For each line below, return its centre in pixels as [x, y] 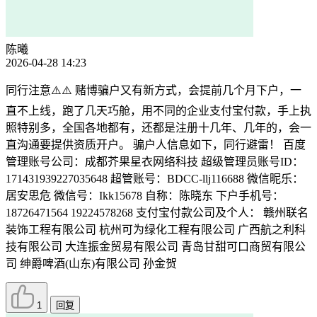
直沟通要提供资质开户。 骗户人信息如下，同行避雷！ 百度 [156, 145]
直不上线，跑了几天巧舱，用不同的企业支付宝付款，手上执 [158, 111]
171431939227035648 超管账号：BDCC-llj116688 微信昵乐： [155, 179]
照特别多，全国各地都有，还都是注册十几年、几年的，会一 [158, 128]
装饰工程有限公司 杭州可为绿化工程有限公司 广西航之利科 [156, 230]
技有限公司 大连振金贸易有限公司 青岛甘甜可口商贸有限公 [156, 247]
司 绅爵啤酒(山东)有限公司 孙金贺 [91, 264]
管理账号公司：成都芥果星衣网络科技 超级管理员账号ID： [155, 162]
